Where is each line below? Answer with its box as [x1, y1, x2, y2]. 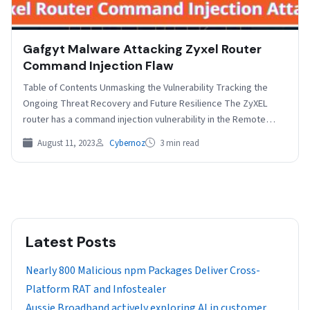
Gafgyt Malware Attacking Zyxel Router [23, 40, 262, 57]
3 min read [158, 136, 199, 149]
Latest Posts [26, 231, 116, 252]
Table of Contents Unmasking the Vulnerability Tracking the [23, 80, 268, 95]
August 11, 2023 [35, 136, 95, 149]
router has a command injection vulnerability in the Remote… [23, 111, 275, 127]
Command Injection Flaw [23, 57, 174, 74]
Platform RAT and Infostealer [26, 281, 166, 297]
